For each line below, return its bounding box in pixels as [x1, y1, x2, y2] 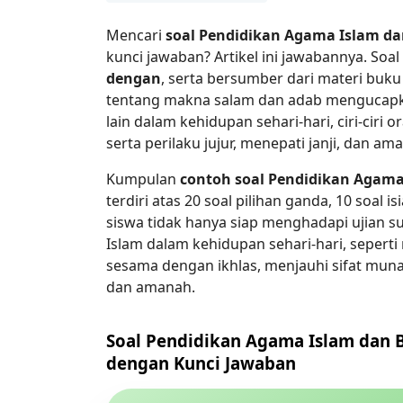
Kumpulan [106, 169, 180, 189]
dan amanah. [106, 277, 195, 297]
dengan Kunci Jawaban [106, 351, 296, 374]
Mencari [106, 25, 166, 45]
